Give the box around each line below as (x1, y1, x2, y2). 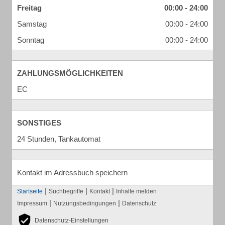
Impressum (17, 200, 47, 207)
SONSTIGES (17, 119, 61, 127)
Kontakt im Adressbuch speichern (17, 168, 128, 177)
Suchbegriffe (49, 188, 83, 195)
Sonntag (17, 36, 44, 44)
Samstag (17, 20, 47, 28)
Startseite (17, 188, 43, 195)
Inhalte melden (116, 188, 157, 195)
